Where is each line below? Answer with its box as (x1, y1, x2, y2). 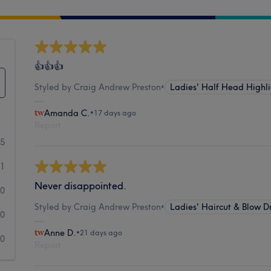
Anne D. (44, 227, 77, 238)
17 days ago (94, 108, 137, 117)
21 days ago (80, 227, 123, 237)
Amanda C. (44, 107, 91, 119)
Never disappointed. (34, 179, 127, 192)
